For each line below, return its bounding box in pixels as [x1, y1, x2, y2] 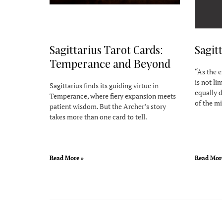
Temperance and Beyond [49, 56, 170, 70]
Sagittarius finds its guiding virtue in [49, 80, 159, 90]
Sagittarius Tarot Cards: [49, 43, 163, 56]
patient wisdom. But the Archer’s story [49, 101, 166, 111]
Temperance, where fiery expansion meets [49, 91, 176, 101]
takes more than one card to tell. [49, 111, 147, 121]
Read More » [49, 154, 84, 162]
